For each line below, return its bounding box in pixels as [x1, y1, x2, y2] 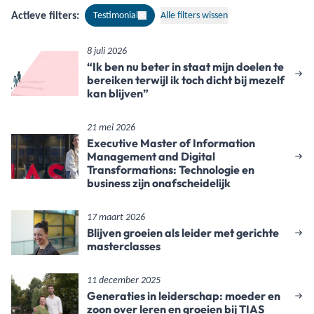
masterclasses [87, 239, 161, 253]
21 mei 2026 [87, 123, 135, 133]
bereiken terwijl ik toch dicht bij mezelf [87, 73, 285, 87]
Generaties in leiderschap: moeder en [87, 289, 280, 303]
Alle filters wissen [161, 9, 228, 21]
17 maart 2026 [87, 212, 145, 223]
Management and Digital [87, 149, 215, 163]
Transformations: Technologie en [87, 163, 254, 177]
